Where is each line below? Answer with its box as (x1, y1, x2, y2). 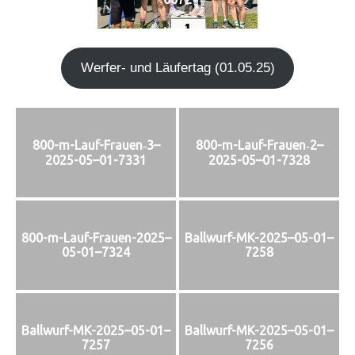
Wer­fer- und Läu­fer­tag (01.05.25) (80, 60, 275, 76)
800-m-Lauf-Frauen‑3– (32, 137, 160, 152)
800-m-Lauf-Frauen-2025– (21, 231, 171, 246)
